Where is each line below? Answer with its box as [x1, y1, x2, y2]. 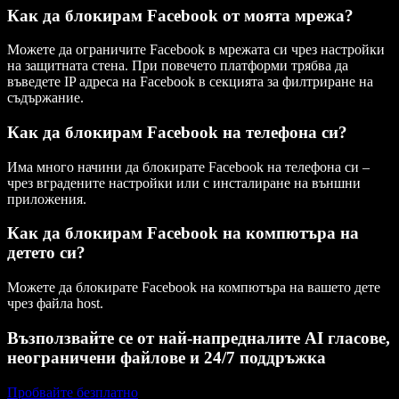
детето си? [7, 243, 85, 263]
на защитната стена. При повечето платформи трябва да [7, 58, 348, 74]
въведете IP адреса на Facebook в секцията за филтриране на [7, 74, 373, 90]
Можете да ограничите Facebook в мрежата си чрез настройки [7, 42, 385, 58]
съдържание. [7, 90, 84, 106]
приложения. [7, 191, 86, 207]
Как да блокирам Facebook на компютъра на [7, 224, 359, 243]
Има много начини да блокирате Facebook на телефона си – [7, 159, 370, 175]
